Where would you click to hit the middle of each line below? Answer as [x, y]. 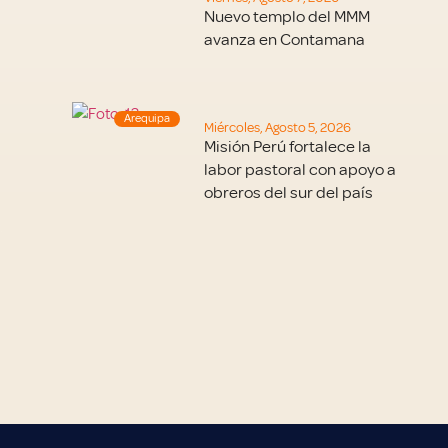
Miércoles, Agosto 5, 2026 [278, 127]
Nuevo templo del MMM [287, 17]
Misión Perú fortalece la [288, 146]
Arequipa [146, 118]
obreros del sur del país [289, 192]
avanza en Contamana [285, 40]
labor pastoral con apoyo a [300, 169]
